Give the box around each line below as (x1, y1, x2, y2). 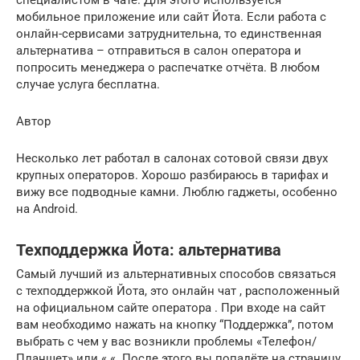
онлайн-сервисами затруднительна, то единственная (16, 27, 321, 42)
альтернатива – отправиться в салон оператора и (16, 43, 301, 59)
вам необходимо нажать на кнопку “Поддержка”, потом (16, 317, 333, 333)
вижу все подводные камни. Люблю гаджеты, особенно (16, 185, 337, 200)
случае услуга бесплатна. (16, 77, 160, 92)
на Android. (16, 202, 78, 217)
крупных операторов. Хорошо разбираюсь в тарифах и (16, 168, 329, 183)
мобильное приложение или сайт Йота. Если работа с (16, 10, 326, 25)
